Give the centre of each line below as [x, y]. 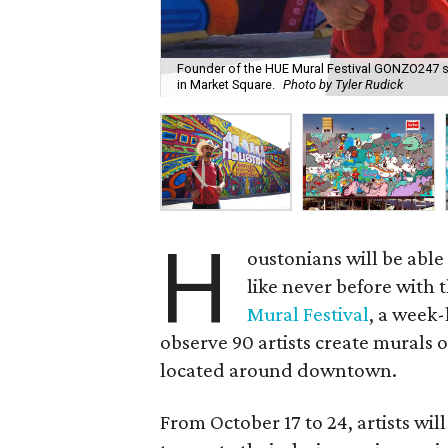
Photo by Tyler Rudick [343, 85]
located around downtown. [279, 370]
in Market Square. [226, 85]
